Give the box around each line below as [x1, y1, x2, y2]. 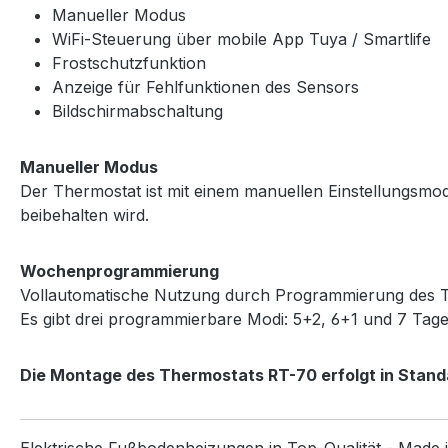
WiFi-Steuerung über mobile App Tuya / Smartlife [52, 28, 431, 49]
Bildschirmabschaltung [52, 100, 223, 121]
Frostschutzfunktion [52, 52, 206, 73]
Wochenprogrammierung [20, 260, 219, 281]
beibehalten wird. [20, 204, 149, 225]
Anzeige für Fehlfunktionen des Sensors [52, 76, 359, 97]
